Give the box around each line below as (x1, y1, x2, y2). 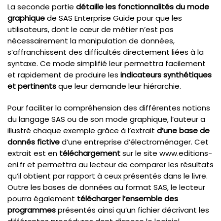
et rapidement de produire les (7, 69, 120, 80)
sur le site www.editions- (120, 147, 212, 158)
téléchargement (59, 147, 120, 158)
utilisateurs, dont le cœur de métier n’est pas (7, 24, 174, 35)
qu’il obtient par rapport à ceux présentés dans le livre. (7, 170, 208, 181)
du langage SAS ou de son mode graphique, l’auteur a (7, 113, 205, 124)
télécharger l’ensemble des (77, 193, 178, 204)
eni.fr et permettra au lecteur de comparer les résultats (7, 159, 214, 170)
